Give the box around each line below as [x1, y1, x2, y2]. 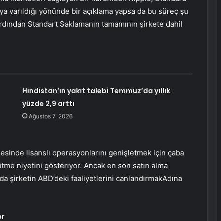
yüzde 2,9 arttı [22, 99, 74, 109]
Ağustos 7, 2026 [28, 112, 73, 120]
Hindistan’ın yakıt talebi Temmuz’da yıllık [22, 86, 170, 96]
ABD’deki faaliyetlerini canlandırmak [38, 174, 162, 184]
